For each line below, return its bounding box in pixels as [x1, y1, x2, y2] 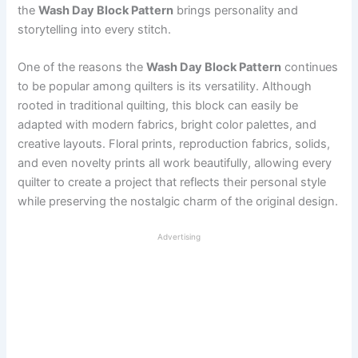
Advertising [157, 231, 201, 241]
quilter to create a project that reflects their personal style [18, 175, 327, 190]
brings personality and [173, 2, 299, 18]
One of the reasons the [18, 60, 147, 75]
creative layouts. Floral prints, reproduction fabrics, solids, [18, 137, 331, 152]
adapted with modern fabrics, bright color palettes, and [18, 117, 317, 133]
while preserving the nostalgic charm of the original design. [18, 194, 339, 209]
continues [281, 60, 339, 75]
